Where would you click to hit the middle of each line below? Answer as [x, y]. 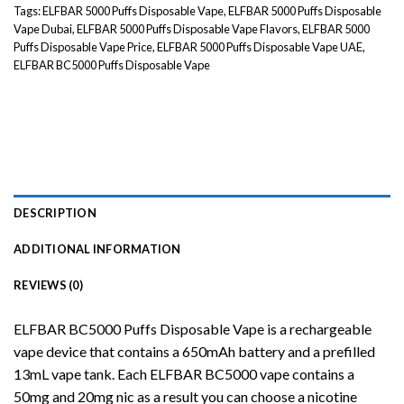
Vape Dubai [43, 28]
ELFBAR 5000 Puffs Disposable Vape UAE [260, 46]
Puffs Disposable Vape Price [83, 46]
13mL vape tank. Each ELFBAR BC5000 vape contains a [184, 373]
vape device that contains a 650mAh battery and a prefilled [194, 351]
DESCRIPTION [55, 212]
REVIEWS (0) [48, 285]
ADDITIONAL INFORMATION [97, 248]
